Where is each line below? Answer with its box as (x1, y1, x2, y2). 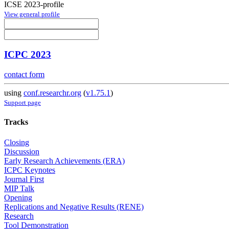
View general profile (4, 10, 60, 18)
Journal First (4, 174, 44, 184)
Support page (4, 99, 41, 107)
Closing (4, 138, 29, 147)
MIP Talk (4, 184, 34, 193)
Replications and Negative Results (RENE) (4, 202, 144, 211)
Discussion (4, 147, 39, 156)
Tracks (4, 118, 28, 127)
